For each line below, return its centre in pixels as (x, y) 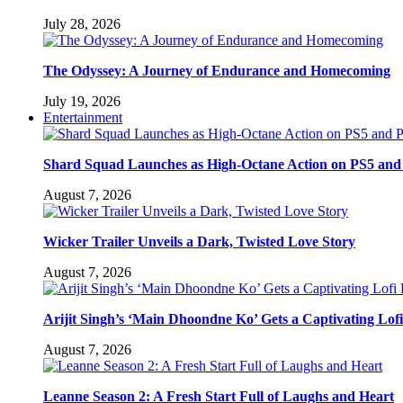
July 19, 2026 (82, 101)
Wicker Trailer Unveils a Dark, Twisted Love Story (199, 241)
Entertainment (83, 117)
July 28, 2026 (82, 23)
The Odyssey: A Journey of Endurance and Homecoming (217, 70)
